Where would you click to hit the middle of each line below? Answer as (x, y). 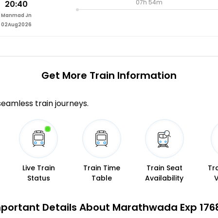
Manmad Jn (17, 16)
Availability (164, 178)
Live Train (38, 168)
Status (38, 178)
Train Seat (164, 168)
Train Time (101, 168)
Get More (64, 76)
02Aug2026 (17, 25)
